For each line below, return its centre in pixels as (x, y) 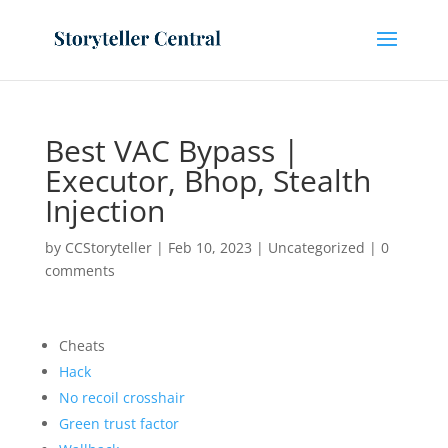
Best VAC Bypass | (171, 150)
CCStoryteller (108, 247)
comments (79, 270)
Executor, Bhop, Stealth (207, 180)
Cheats (81, 345)
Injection (104, 210)
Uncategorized (316, 247)
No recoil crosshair (121, 397)
